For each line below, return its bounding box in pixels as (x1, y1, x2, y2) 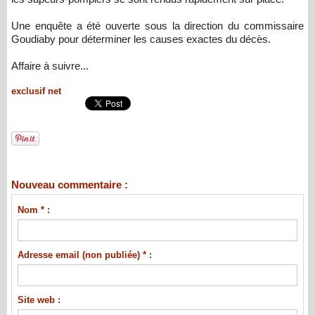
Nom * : (17, 205, 50, 216)
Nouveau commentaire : (11, 179, 128, 191)
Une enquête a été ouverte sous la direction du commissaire (11, 20, 304, 32)
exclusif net (11, 86, 61, 97)
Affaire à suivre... (11, 60, 89, 72)
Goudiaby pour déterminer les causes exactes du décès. (11, 33, 271, 46)
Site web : (17, 295, 60, 306)
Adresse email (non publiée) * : (17, 250, 152, 261)
